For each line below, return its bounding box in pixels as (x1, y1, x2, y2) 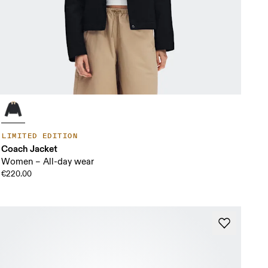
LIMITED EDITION (2, 132, 78, 141)
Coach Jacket (1, 143, 58, 155)
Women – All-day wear (1, 156, 95, 168)
